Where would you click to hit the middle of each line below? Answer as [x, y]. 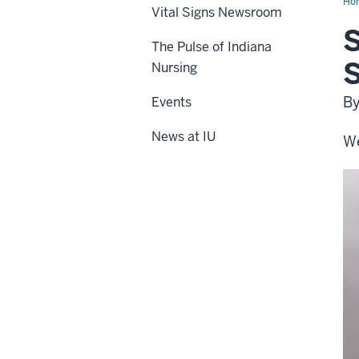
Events [171, 102]
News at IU [184, 137]
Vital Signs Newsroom [217, 12]
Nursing [174, 68]
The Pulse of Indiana [212, 47]
